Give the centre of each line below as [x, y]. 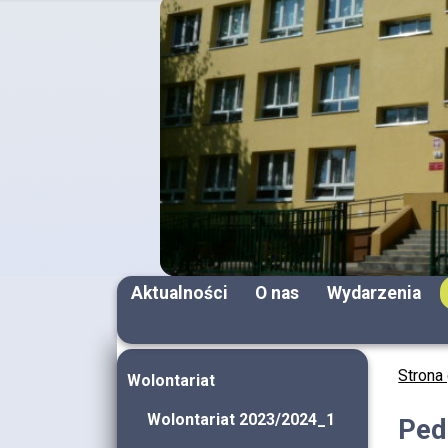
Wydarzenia [373, 293]
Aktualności [179, 293]
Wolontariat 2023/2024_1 [241, 419]
